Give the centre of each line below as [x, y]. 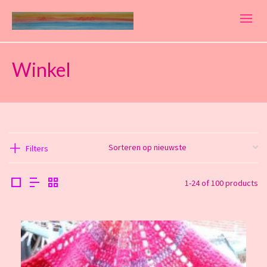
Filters [37, 149]
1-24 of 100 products [221, 183]
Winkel [41, 70]
